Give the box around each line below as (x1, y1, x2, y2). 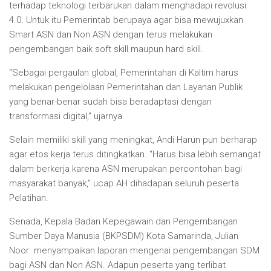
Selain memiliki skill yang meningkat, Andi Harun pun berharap (9, 134, 257, 146)
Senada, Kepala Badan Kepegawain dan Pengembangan (9, 216, 238, 227)
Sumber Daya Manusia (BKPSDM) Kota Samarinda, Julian (9, 230, 238, 242)
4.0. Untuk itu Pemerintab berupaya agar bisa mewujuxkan (9, 15, 243, 26)
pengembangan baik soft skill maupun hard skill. (9, 44, 203, 55)
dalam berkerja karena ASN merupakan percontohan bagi (9, 163, 242, 175)
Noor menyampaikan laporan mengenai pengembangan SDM (9, 245, 260, 256)
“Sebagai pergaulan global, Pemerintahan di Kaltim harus (9, 67, 238, 79)
